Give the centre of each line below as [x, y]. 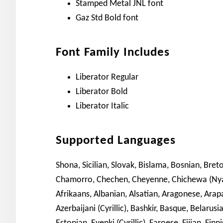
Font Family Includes [113, 53]
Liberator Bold [102, 92]
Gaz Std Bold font [107, 18]
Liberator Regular [107, 77]
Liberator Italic [102, 106]
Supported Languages [116, 141]
